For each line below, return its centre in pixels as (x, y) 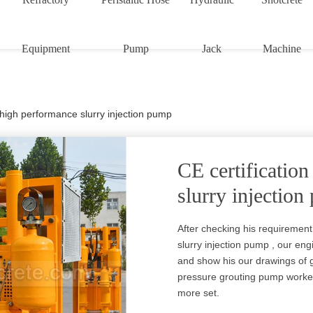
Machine (282, 49)
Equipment (46, 49)
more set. (199, 293)
